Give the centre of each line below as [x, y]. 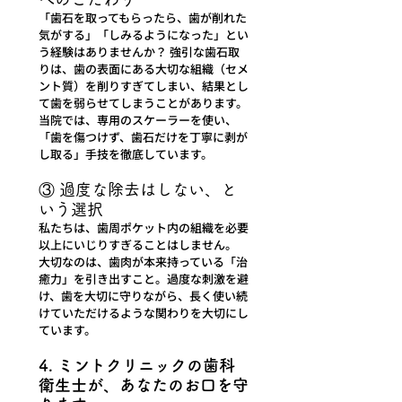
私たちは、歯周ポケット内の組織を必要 [144, 228]
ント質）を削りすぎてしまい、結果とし [144, 86]
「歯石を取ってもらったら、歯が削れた [143, 18]
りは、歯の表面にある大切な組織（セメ [144, 69]
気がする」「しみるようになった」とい [144, 35]
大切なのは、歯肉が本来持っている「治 [143, 262]
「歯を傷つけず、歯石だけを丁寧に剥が [143, 137]
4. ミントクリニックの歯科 [137, 366]
